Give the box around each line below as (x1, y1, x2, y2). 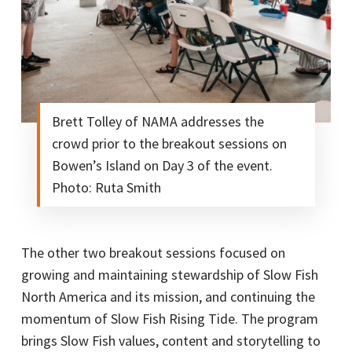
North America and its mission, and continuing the (20, 288, 315, 306)
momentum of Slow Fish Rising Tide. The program (20, 310, 318, 328)
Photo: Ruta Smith (51, 178, 161, 197)
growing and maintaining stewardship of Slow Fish (20, 266, 318, 284)
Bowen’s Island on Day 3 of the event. (51, 156, 273, 175)
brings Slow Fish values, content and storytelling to (20, 332, 321, 350)
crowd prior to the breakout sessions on (51, 134, 287, 153)
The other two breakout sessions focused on (20, 244, 285, 262)
